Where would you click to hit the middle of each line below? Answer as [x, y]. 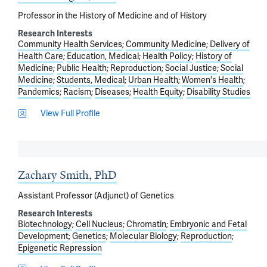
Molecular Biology [143, 236]
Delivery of [230, 44]
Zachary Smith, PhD [67, 175]
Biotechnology [45, 224]
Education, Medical [103, 56]
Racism [77, 92]
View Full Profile [70, 113]
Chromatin [146, 224]
